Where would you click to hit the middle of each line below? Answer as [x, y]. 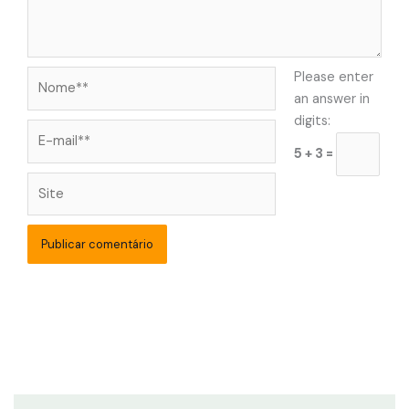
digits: [312, 121]
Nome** [52, 76]
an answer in [331, 99]
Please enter [333, 77]
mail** [45, 151]
